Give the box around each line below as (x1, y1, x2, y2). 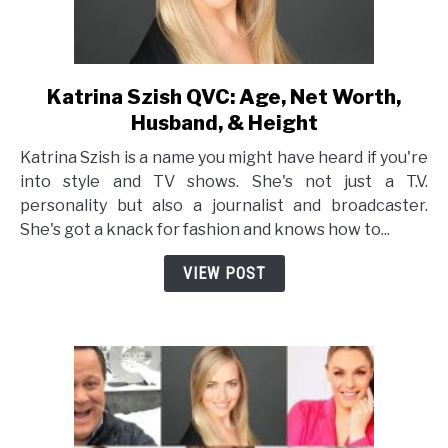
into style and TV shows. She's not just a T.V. (20, 172, 428, 192)
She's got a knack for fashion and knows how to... (20, 220, 390, 240)
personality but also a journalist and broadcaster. (20, 196, 428, 216)
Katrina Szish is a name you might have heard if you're (20, 148, 428, 168)
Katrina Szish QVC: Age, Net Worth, (47, 85, 401, 110)
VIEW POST (182, 264, 266, 284)
